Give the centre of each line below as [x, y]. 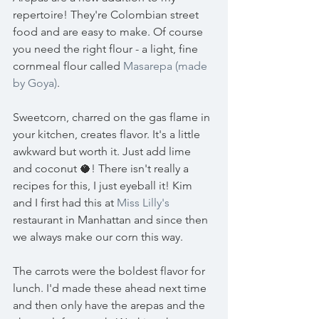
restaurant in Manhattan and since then [112, 220]
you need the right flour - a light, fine [107, 49]
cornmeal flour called [68, 66]
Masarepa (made [167, 66]
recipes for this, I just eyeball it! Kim [104, 185]
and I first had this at [65, 203]
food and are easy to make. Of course [109, 32]
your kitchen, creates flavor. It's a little [108, 134]
